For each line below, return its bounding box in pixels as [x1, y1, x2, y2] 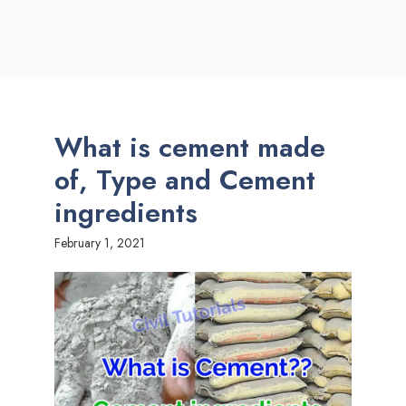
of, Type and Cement [54, 160, 315, 199]
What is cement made [54, 128, 325, 167]
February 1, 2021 [54, 234, 145, 252]
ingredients [54, 193, 198, 232]
